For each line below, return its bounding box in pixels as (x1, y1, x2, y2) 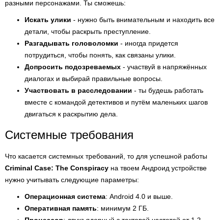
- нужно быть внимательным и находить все (71, 16, 215, 24)
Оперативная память (25, 204, 97, 212)
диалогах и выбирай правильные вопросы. (25, 75, 163, 82)
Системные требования (5, 128, 134, 141)
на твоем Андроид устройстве (109, 164, 207, 172)
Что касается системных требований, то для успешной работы (5, 152, 207, 160)
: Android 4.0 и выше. (106, 192, 173, 200)
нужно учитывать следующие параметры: (5, 176, 139, 184)
